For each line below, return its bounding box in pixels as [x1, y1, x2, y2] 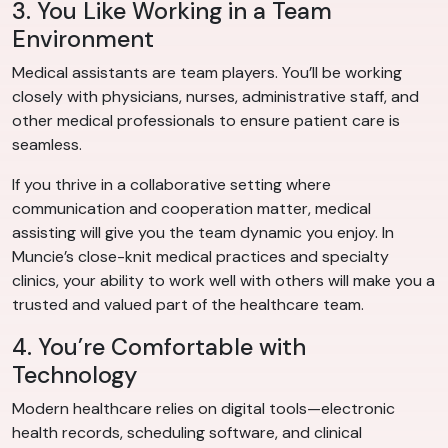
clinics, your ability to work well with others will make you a [12, 270, 435, 292]
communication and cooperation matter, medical [12, 198, 371, 220]
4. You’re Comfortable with [12, 332, 306, 363]
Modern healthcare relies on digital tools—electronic [12, 398, 395, 420]
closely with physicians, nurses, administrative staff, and [12, 86, 419, 108]
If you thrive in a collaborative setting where [12, 174, 331, 196]
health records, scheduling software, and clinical [12, 422, 362, 444]
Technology [12, 360, 137, 391]
